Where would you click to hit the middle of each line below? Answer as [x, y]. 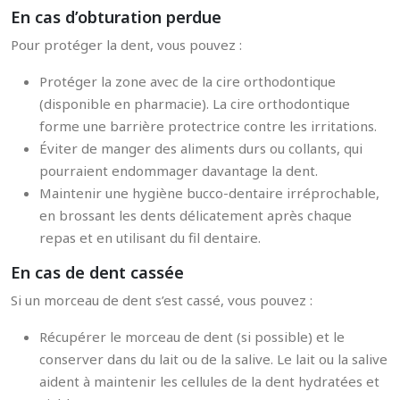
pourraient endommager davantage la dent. [179, 171]
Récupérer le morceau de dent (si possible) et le [192, 337]
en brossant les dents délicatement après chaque [196, 215]
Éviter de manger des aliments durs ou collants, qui [201, 148]
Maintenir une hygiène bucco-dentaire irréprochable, [209, 193]
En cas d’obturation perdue [116, 17]
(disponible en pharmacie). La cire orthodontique [195, 104]
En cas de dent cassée [97, 272]
